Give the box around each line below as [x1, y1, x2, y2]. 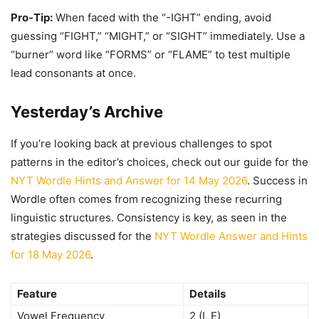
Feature [17, 287, 57, 300]
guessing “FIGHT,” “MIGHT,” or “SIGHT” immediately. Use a [11, 29, 305, 43]
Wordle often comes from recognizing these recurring [11, 192, 282, 206]
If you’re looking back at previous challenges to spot [11, 137, 272, 150]
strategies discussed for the [11, 229, 155, 243]
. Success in [247, 174, 308, 187]
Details [189, 287, 226, 300]
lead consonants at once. [11, 66, 136, 80]
